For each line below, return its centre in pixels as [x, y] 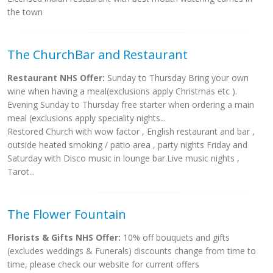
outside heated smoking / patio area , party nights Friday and [127, 145]
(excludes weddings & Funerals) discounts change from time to [132, 251]
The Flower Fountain [67, 214]
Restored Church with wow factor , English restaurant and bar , [131, 131]
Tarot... [21, 172]
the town [25, 12]
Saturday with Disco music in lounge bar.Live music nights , [123, 158]
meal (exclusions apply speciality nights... [87, 118]
